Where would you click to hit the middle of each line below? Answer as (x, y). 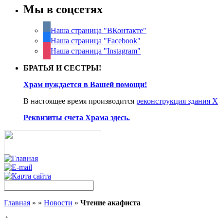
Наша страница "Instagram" (96, 51)
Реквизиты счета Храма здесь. (77, 118)
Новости (58, 203)
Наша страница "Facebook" (96, 41)
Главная (17, 203)
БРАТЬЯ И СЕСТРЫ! (62, 68)
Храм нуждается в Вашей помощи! (85, 85)
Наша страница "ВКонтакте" (99, 31)
